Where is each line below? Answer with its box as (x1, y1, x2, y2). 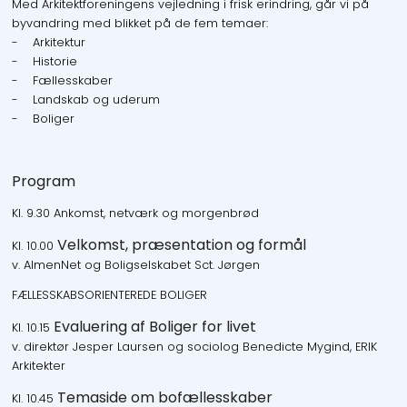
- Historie (11, 54, 77, 70)
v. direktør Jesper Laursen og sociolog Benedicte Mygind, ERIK (11, 339, 377, 355)
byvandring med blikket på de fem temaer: (11, 15, 268, 32)
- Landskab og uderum (11, 92, 164, 108)
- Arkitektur (11, 35, 85, 51)
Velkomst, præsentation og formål (56, 233, 306, 255)
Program (11, 170, 75, 192)
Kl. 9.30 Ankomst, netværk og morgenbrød (11, 204, 263, 221)
